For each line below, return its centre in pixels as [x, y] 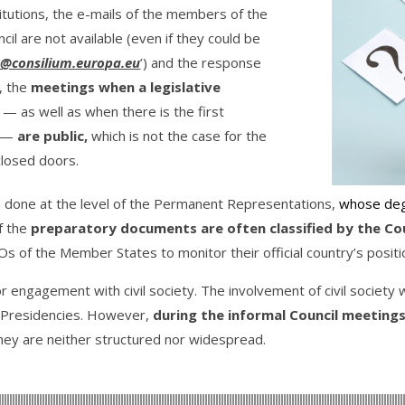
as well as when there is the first [123, 112]
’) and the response [201, 63]
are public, [55, 136]
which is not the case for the [179, 136]
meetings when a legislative [126, 87]
